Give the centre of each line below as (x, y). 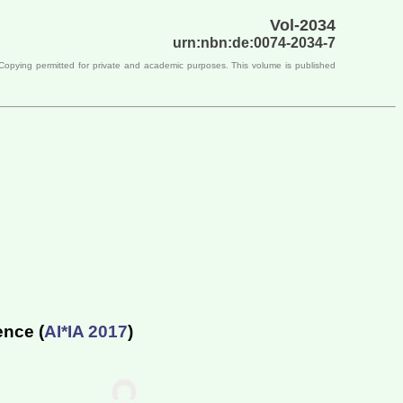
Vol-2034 (303, 25)
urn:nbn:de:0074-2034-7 (254, 43)
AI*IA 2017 (86, 331)
